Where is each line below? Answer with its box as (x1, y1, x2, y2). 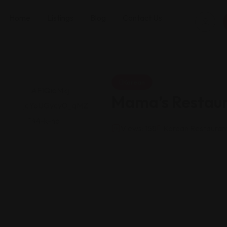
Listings (47, 13, 73, 23)
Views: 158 (121, 123, 157, 133)
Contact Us (123, 13, 162, 23)
